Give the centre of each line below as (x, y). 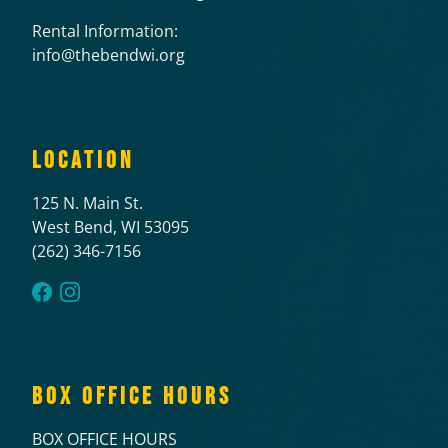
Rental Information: (105, 30)
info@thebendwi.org (108, 54)
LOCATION (83, 160)
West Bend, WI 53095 (110, 226)
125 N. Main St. (87, 202)
